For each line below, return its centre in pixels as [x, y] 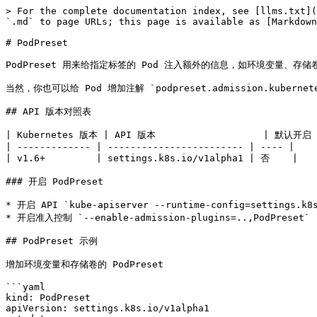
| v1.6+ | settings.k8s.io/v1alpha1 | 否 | [152, 158]
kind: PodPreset [48, 298]
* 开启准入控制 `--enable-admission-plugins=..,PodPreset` [158, 218]
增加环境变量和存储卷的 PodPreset [85, 264]
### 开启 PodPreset [54, 181]
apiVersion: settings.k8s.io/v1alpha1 [108, 308]
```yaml [25, 287]
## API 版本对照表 [48, 111]
